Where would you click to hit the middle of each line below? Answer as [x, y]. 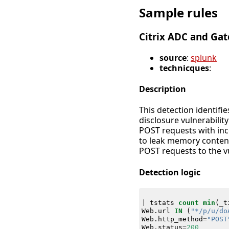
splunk [204, 58]
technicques [184, 68]
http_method [180, 219]
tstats [162, 202]
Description [163, 89]
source [173, 58]
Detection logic [170, 172]
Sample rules [178, 13]
